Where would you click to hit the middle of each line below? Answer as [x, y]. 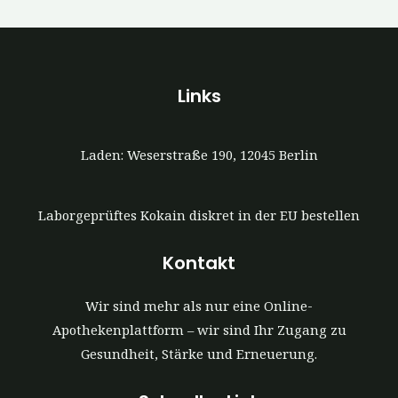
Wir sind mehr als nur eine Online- [199, 305]
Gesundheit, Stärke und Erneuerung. [199, 353]
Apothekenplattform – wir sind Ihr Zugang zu [199, 329]
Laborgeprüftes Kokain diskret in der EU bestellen [199, 215]
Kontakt [199, 263]
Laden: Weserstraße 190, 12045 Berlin [199, 155]
